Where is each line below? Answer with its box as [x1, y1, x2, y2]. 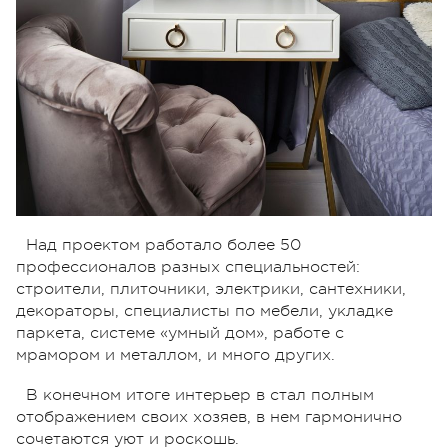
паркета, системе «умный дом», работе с [16, 324, 344, 343]
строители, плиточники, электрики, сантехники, [16, 280, 406, 299]
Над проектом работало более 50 [26, 236, 301, 255]
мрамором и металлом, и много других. [16, 346, 335, 365]
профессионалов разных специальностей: [16, 258, 360, 277]
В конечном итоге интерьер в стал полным [26, 386, 374, 405]
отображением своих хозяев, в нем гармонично [16, 408, 402, 427]
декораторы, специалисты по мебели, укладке [16, 302, 393, 321]
